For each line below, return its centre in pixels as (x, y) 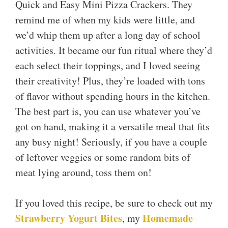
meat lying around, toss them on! (83, 173)
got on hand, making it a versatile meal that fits (112, 127)
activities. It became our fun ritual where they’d (114, 50)
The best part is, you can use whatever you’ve (108, 111)
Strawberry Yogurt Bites (69, 218)
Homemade (168, 218)
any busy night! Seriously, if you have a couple (111, 142)
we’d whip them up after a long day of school (108, 35)
